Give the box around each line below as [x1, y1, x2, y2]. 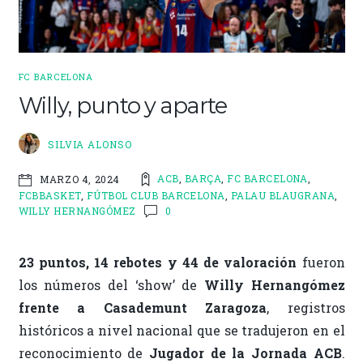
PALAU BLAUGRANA [230, 188, 335, 202]
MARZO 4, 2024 [40, 172, 120, 186]
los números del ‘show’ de [18, 276, 204, 294]
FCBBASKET [18, 188, 81, 202]
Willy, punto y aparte [18, 92, 227, 119]
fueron [301, 254, 345, 271]
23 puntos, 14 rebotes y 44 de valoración [18, 254, 302, 271]
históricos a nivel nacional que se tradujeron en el [18, 322, 345, 340]
